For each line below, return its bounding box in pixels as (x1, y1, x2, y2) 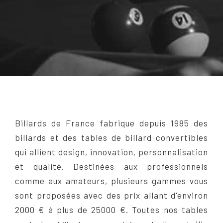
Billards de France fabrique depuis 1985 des (15, 118, 208, 128)
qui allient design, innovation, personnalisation (15, 147, 208, 157)
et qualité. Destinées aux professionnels (15, 161, 208, 172)
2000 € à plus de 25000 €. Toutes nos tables (15, 205, 208, 215)
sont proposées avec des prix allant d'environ (15, 190, 208, 201)
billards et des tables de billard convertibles (15, 132, 208, 143)
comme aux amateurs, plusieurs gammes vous (15, 176, 208, 186)
